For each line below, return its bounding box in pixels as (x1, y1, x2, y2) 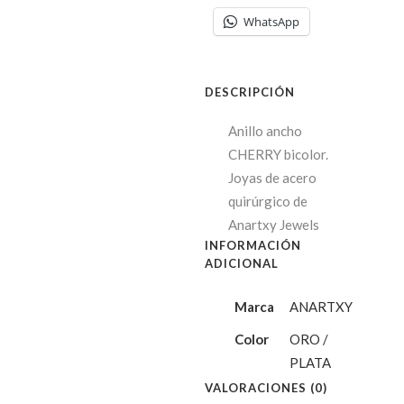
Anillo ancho (227, 122, 302, 139)
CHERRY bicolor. (227, 145, 328, 162)
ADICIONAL (204, 255, 279, 271)
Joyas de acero (227, 169, 317, 186)
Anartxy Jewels (227, 216, 319, 233)
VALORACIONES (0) (204, 380, 327, 395)
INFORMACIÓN (204, 237, 301, 252)
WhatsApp (243, 13, 299, 30)
